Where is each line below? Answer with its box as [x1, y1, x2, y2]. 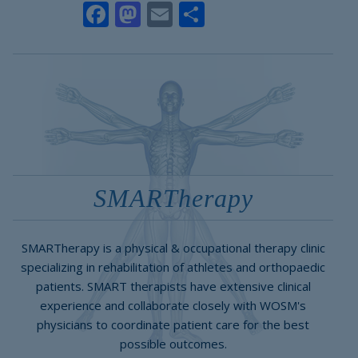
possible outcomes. [119, 336, 227, 352]
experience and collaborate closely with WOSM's [40, 297, 306, 313]
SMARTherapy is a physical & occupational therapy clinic [21, 240, 325, 256]
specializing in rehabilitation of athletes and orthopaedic [21, 259, 325, 275]
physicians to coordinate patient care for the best [37, 316, 309, 332]
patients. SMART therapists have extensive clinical [35, 278, 311, 294]
